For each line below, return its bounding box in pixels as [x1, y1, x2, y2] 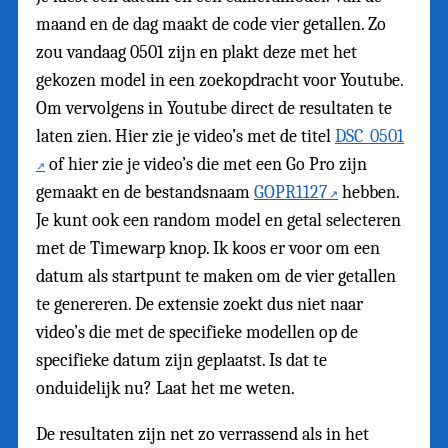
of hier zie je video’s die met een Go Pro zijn [45, 154, 367, 176]
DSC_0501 [335, 126, 404, 148]
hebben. [338, 182, 399, 204]
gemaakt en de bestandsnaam [36, 182, 254, 204]
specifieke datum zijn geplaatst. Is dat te [36, 350, 327, 372]
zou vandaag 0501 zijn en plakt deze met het [36, 42, 357, 64]
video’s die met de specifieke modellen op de [36, 322, 358, 344]
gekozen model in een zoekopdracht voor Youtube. [36, 70, 403, 92]
